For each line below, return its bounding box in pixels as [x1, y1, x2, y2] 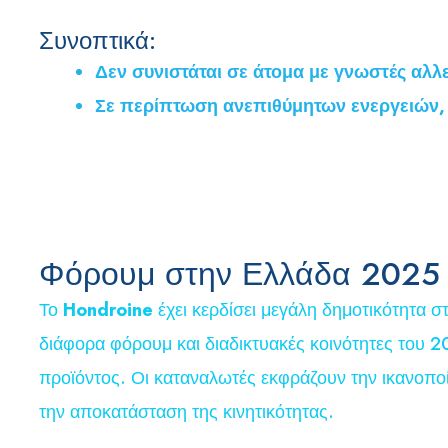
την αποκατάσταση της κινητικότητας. [39, 398, 334, 425]
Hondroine [63, 296, 153, 323]
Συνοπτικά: [39, 22, 156, 58]
